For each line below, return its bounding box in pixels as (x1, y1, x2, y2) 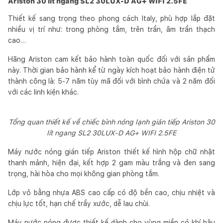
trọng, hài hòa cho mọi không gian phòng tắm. (8, 169, 159, 178)
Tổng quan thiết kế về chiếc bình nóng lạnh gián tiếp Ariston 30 (8, 117, 215, 126)
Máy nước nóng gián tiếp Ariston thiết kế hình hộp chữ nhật (8, 147, 215, 156)
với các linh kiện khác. (8, 88, 79, 96)
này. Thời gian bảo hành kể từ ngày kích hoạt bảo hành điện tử (8, 66, 215, 74)
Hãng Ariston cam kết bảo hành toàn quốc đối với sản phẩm (8, 55, 215, 63)
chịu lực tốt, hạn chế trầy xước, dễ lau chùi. (8, 199, 150, 208)
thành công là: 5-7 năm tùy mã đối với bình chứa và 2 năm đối (8, 77, 215, 85)
